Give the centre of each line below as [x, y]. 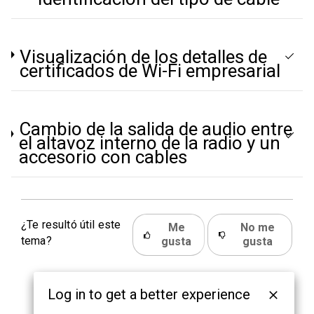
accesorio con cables [103, 157]
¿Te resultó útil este [71, 225]
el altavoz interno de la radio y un [149, 143]
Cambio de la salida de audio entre [155, 129]
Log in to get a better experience [149, 295]
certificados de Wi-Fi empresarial [150, 71]
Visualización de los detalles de [144, 57]
